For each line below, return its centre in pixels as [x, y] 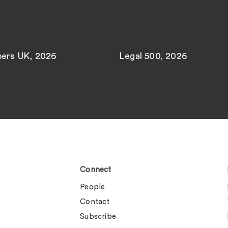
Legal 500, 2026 [153, 56]
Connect [96, 170]
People [93, 187]
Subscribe [98, 217]
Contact [95, 202]
